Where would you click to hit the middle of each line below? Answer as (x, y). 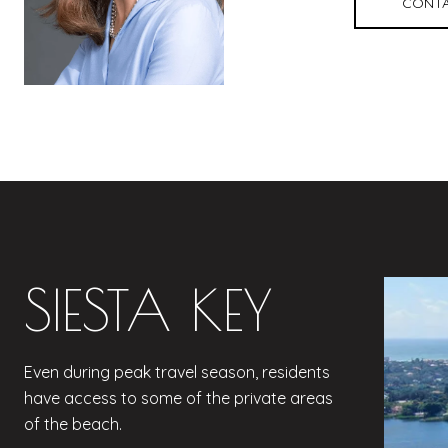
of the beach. (73, 423)
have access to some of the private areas (178, 397)
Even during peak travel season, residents (177, 371)
